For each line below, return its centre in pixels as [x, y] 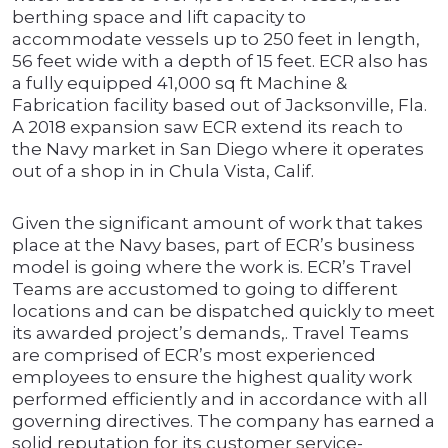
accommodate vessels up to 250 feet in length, [216, 39]
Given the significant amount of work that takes [217, 223]
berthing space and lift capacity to [159, 17]
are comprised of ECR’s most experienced [194, 355]
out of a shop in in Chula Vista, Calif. [163, 171]
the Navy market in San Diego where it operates [218, 149]
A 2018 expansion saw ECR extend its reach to [207, 127]
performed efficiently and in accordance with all [220, 399]
